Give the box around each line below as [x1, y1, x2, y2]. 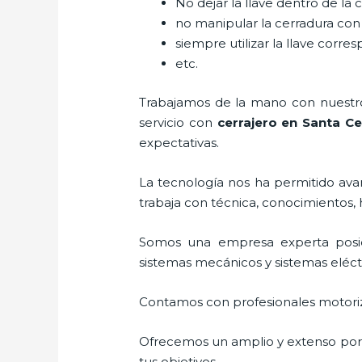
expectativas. [139, 134, 220, 150]
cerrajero [217, 114, 277, 130]
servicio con [139, 114, 217, 130]
